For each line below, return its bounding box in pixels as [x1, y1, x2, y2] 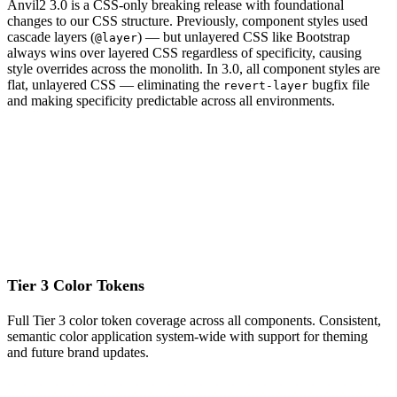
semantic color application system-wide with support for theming [7, 328, 368, 344]
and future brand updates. [7, 344, 149, 360]
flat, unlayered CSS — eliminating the [7, 77, 223, 93]
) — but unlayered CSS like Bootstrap [137, 29, 350, 45]
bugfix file [308, 77, 370, 93]
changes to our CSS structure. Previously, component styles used [7, 13, 368, 29]
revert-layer [223, 79, 308, 93]
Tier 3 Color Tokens [7, 276, 144, 294]
